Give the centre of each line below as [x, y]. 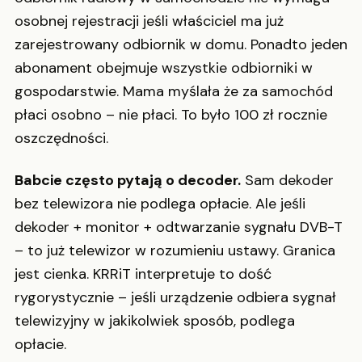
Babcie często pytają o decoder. [128, 180]
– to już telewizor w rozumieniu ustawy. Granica [175, 250]
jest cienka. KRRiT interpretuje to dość [143, 274]
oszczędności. [61, 139]
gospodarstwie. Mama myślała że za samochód [174, 92]
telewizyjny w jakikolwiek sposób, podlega [155, 320]
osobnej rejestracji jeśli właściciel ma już [149, 21]
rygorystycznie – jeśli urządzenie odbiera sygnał [175, 297]
